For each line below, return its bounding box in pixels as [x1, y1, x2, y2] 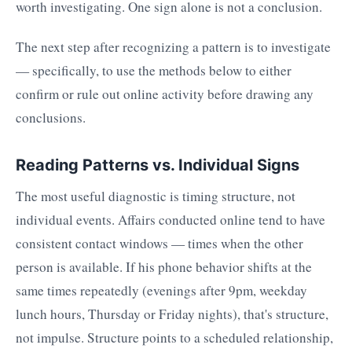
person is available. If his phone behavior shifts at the [16, 257, 312, 276]
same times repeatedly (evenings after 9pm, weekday [16, 280, 307, 299]
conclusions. [16, 108, 86, 127]
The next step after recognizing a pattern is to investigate [16, 38, 331, 57]
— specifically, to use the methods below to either [16, 61, 291, 80]
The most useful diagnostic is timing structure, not [16, 186, 295, 205]
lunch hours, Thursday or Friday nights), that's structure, [16, 304, 328, 323]
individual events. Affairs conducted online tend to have [16, 210, 325, 229]
